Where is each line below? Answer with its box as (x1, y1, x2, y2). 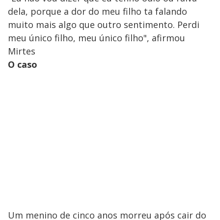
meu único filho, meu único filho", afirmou (8, 32, 185, 44)
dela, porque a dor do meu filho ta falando (8, 5, 187, 18)
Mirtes (8, 45, 38, 57)
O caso (8, 58, 37, 71)
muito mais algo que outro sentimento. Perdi (8, 19, 199, 31)
